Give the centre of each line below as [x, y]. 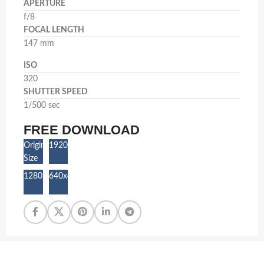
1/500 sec [42, 105]
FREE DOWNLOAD [82, 130]
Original [37, 145]
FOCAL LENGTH [54, 30]
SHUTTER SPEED [56, 92]
